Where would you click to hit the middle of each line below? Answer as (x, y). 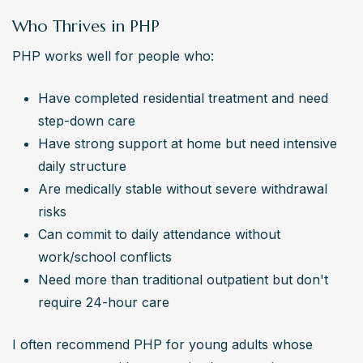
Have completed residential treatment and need (183, 98)
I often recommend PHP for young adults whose (162, 344)
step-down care (87, 120)
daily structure (82, 166)
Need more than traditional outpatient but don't (183, 279)
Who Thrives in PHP (86, 26)
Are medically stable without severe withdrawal (183, 188)
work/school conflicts (105, 256)
